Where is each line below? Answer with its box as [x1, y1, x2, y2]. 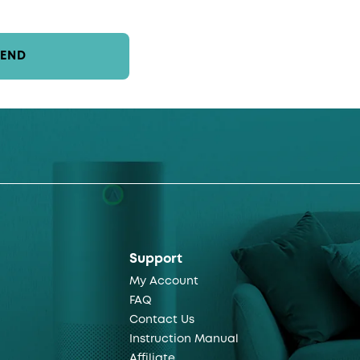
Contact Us [129, 314, 194, 325]
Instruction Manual [129, 333, 239, 344]
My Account [129, 276, 198, 286]
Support [129, 252, 182, 265]
